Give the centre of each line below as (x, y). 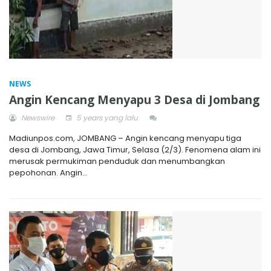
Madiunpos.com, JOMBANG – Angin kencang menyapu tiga (125, 138)
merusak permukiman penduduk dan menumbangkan (117, 161)
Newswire (37, 117)
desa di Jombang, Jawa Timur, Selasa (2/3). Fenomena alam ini (135, 149)
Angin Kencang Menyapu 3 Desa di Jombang (134, 100)
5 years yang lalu (106, 117)
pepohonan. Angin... (48, 172)
